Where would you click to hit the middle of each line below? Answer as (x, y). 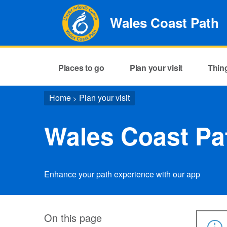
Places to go (81, 67)
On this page (73, 218)
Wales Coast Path (165, 23)
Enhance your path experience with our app (122, 174)
